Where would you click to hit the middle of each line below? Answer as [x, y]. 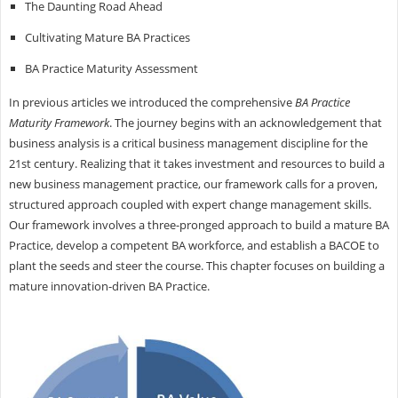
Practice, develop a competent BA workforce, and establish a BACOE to [194, 245]
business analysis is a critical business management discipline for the [188, 143]
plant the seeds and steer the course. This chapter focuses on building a [196, 265]
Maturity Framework [59, 122]
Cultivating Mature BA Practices [107, 37]
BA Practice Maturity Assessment [111, 68]
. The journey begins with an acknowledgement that [245, 122]
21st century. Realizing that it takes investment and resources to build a [196, 163]
